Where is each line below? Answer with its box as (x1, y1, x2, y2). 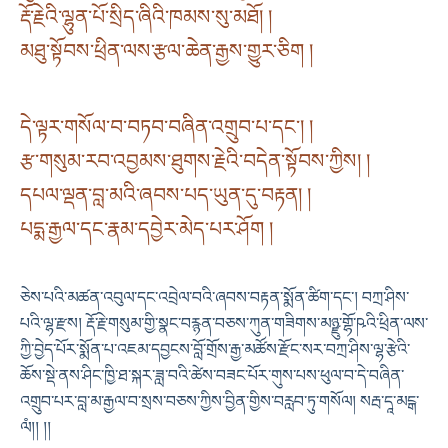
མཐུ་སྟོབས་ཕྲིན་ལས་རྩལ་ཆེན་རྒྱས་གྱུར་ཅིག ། (20, 39, 313, 62)
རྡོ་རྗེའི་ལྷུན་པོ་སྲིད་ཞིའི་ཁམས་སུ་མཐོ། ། (20, 5, 272, 28)
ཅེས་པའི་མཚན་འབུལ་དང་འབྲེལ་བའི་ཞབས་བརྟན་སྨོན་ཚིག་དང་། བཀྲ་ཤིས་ (20, 288, 409, 306)
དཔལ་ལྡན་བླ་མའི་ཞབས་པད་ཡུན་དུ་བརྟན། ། (20, 184, 311, 207)
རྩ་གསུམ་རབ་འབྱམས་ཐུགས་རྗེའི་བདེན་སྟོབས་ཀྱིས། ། (20, 150, 370, 173)
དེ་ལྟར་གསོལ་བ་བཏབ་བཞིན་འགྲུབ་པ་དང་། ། (20, 116, 313, 139)
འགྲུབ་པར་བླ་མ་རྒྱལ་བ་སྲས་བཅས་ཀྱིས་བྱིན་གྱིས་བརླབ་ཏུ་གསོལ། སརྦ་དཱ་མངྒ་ (20, 392, 419, 410)
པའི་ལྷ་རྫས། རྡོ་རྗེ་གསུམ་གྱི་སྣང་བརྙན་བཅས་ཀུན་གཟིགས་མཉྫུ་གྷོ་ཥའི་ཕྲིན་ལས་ (20, 314, 428, 332)
